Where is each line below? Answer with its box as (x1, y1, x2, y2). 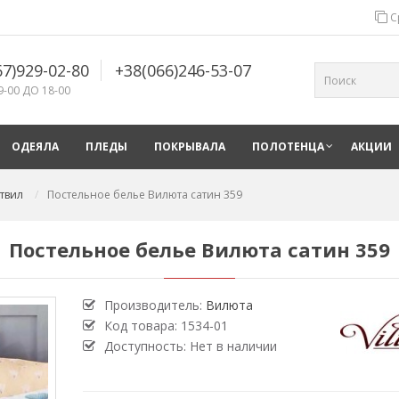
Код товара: (103, 317, 181, 334)
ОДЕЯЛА (12, 139, 59, 154)
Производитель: (103, 297, 206, 313)
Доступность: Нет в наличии (103, 338, 277, 354)
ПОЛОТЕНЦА (252, 139, 324, 154)
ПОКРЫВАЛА (154, 139, 225, 154)
